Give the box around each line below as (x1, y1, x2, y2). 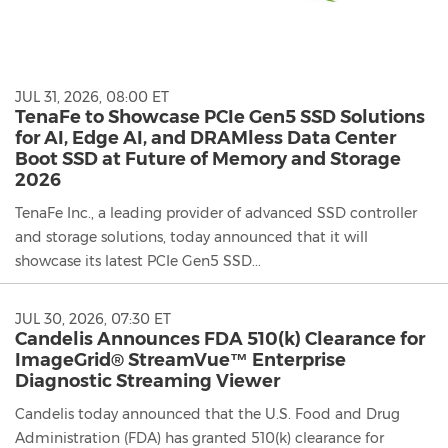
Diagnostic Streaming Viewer (15, 369, 280, 392)
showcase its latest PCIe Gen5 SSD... (15, 251, 261, 270)
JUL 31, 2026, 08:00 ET (15, 87, 169, 106)
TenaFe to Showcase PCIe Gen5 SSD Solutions (15, 105, 425, 128)
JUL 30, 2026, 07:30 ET (15, 309, 171, 328)
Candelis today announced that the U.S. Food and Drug (15, 404, 400, 423)
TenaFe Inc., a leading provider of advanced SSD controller (15, 203, 417, 222)
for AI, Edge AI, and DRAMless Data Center (15, 126, 396, 149)
